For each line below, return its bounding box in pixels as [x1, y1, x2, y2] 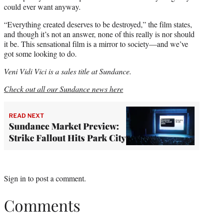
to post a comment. [26, 173, 86, 184]
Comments [4, 194, 80, 216]
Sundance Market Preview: [9, 120, 119, 132]
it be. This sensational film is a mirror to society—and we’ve [4, 39, 188, 49]
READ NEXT [9, 111, 44, 119]
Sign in [4, 173, 26, 184]
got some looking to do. [4, 48, 77, 59]
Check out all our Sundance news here [4, 84, 123, 94]
